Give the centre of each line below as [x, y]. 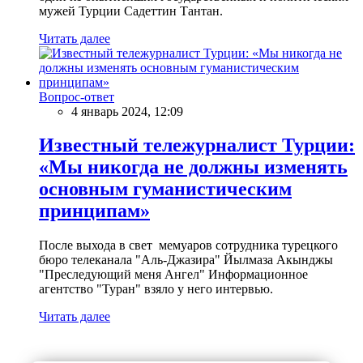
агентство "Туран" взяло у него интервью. [156, 289]
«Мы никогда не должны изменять [193, 167]
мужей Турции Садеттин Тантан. [131, 11]
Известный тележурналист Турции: [197, 145]
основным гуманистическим [165, 189]
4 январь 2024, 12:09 [127, 111]
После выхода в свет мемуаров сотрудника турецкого [188, 246]
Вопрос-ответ [77, 96]
